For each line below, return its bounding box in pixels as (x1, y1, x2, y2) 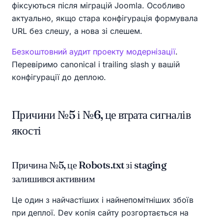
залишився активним (12, 172, 95, 185)
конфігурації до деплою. (12, 72, 106, 82)
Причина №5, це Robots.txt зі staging (12, 159, 166, 171)
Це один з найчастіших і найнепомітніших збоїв (12, 195, 193, 205)
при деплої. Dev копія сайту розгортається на (12, 208, 189, 218)
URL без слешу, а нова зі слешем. (12, 26, 142, 36)
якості (12, 123, 41, 138)
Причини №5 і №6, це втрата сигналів (12, 108, 191, 122)
